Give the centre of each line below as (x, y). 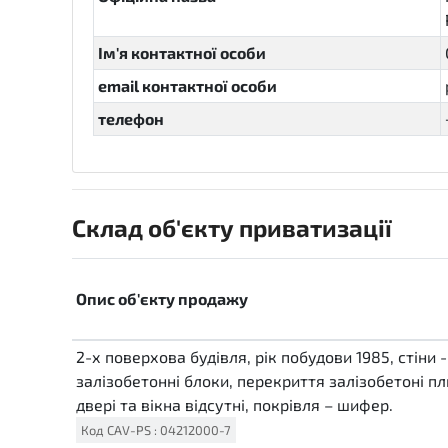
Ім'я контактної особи (182, 52)
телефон (131, 118)
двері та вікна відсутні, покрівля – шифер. (234, 404)
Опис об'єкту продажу (162, 298)
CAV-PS (129, 430)
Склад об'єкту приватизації (232, 227)
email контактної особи (187, 85)
